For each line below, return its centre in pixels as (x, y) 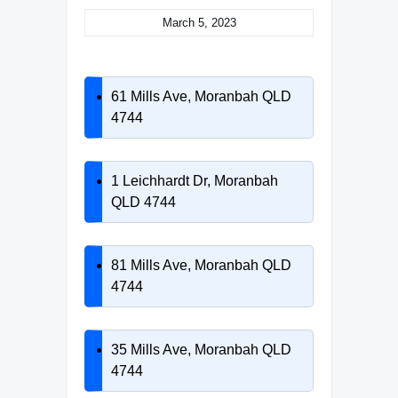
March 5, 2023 (199, 22)
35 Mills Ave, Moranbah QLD (201, 349)
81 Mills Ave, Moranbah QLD (201, 265)
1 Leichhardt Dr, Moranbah (195, 180)
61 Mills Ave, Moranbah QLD (201, 96)
